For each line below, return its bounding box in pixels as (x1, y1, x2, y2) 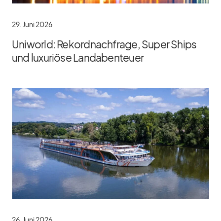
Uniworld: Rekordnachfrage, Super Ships (12, 37, 197, 51)
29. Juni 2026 (12, 20, 52, 29)
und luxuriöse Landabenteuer (12, 51, 144, 64)
